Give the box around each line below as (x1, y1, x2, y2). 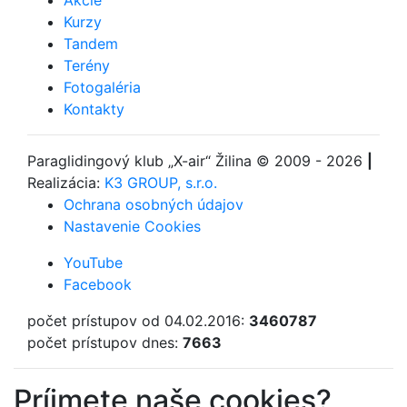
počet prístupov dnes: (27, 333, 183, 352)
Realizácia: (27, 174, 104, 193)
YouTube (64, 253, 123, 273)
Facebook (64, 275, 132, 294)
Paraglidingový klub (27, 152, 168, 171)
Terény (64, 56, 110, 75)
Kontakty (64, 100, 124, 119)
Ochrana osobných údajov (64, 195, 243, 214)
